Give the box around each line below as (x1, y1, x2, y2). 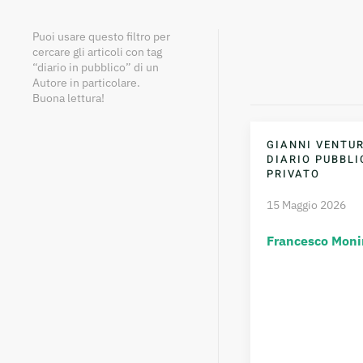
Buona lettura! (32, 90, 105, 105)
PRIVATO (266, 165, 320, 181)
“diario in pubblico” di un (32, 59, 159, 75)
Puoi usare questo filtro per (32, 28, 170, 44)
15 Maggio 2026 (266, 197, 346, 212)
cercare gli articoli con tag (32, 44, 162, 59)
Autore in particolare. (32, 75, 140, 90)
